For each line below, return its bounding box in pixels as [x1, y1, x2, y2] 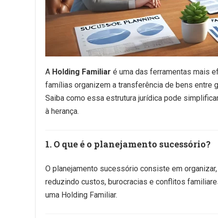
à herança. [45, 107, 79, 116]
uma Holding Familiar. [45, 190, 117, 200]
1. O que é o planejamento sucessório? [45, 138, 211, 150]
